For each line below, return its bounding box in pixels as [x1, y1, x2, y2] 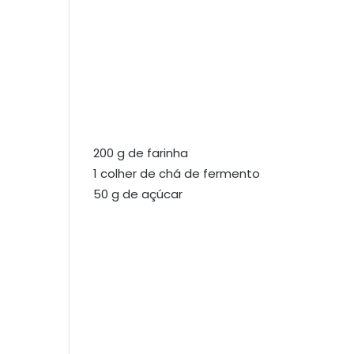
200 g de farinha [93, 144, 188, 161]
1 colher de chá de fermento [93, 164, 260, 182]
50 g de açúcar [93, 185, 183, 202]
